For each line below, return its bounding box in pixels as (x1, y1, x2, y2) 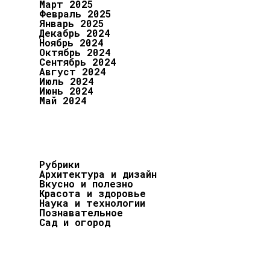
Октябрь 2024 (39, 46, 111, 58)
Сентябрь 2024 (39, 55, 116, 68)
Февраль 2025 (39, 7, 111, 20)
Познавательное (39, 206, 123, 219)
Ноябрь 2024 (39, 36, 104, 49)
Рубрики (39, 158, 80, 171)
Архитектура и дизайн (39, 168, 157, 180)
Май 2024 (39, 94, 87, 107)
